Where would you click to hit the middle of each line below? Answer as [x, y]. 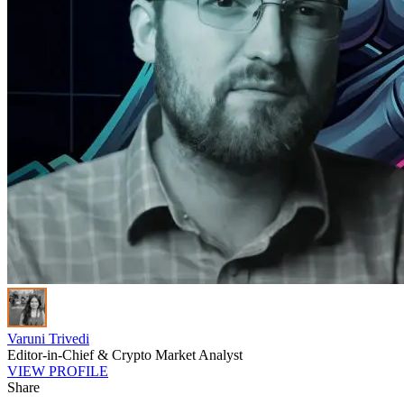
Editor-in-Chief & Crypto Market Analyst [125, 354]
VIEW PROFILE [58, 371]
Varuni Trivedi [48, 338]
